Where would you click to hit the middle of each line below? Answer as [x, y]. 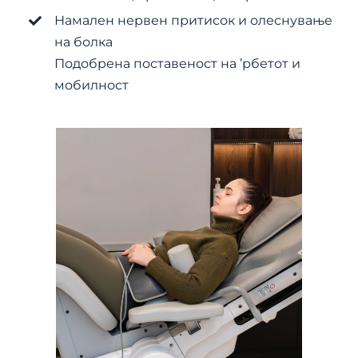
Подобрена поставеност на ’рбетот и [178, 64]
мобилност [92, 86]
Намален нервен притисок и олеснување [194, 21]
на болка [84, 42]
